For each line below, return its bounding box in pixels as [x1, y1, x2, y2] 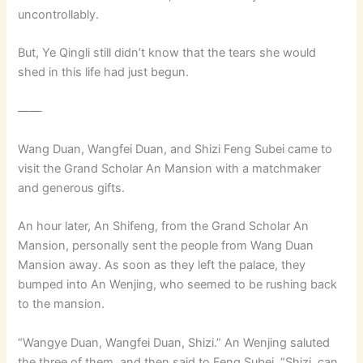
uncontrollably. [18, 7, 100, 23]
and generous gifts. [18, 181, 126, 196]
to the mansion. [18, 297, 105, 312]
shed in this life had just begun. [18, 65, 190, 80]
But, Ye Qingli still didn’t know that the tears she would [18, 45, 317, 61]
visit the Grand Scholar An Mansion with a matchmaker [18, 161, 322, 177]
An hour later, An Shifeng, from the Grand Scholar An [18, 219, 310, 234]
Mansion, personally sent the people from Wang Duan [18, 238, 314, 254]
